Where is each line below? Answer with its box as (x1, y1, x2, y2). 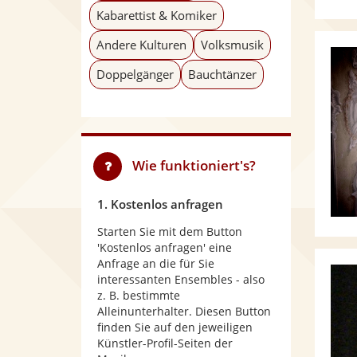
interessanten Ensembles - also (97, 272, 265, 287)
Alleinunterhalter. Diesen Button (97, 304, 271, 319)
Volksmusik (201, 37, 264, 53)
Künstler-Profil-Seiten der (97, 335, 233, 351)
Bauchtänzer (188, 66, 257, 82)
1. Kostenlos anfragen (97, 196, 223, 212)
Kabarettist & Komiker (96, 7, 217, 23)
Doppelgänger (96, 66, 174, 82)
